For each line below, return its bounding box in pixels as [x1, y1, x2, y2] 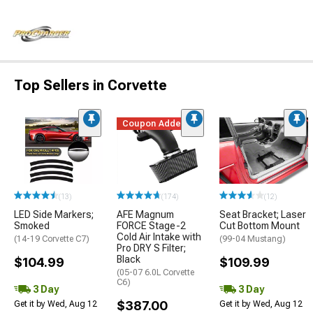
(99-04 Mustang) [219, 234, 286, 245]
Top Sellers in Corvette [14, 77, 167, 94]
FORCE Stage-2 [117, 220, 186, 232]
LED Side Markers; [14, 209, 94, 221]
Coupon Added [122, 119, 187, 129]
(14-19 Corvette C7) [14, 234, 89, 245]
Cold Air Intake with [117, 231, 201, 243]
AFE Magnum [117, 209, 174, 221]
